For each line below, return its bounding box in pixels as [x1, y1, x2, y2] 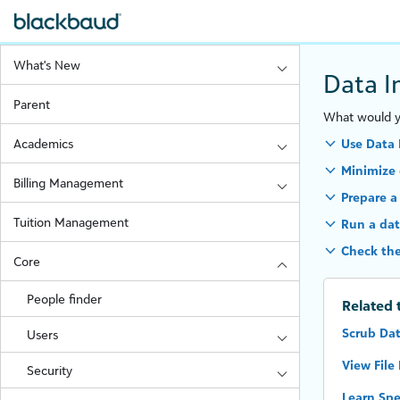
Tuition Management [13, 214, 129, 229]
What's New [13, 57, 81, 72]
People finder [26, 291, 102, 306]
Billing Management [13, 175, 124, 190]
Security [26, 362, 72, 378]
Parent [13, 96, 51, 112]
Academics [13, 136, 74, 151]
